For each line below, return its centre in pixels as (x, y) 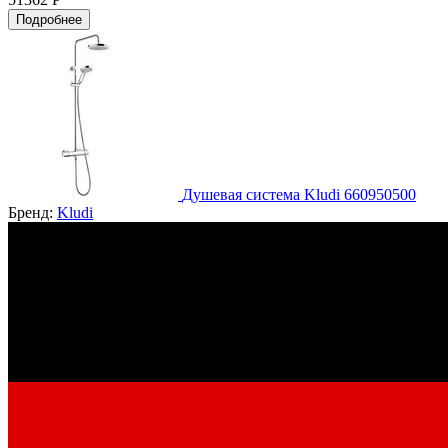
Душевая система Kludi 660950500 (299, 194)
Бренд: (32, 212)
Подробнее (49, 19)
